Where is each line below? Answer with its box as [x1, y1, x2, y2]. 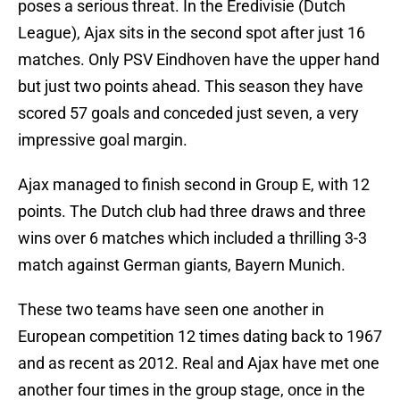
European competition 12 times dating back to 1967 [18, 327, 382, 346]
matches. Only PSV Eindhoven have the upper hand [18, 50, 379, 70]
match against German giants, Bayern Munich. [18, 255, 346, 275]
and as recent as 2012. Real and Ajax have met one [18, 354, 379, 373]
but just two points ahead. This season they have [18, 77, 363, 96]
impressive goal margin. [18, 130, 187, 150]
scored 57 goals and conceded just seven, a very [18, 104, 359, 123]
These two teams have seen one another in [18, 300, 324, 320]
